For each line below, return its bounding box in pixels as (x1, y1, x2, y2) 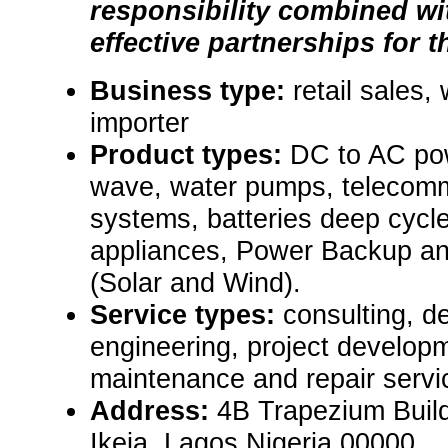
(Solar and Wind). (90, 267, 301, 299)
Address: (90, 395, 217, 427)
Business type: (90, 75, 293, 107)
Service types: (90, 299, 283, 331)
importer (90, 107, 189, 139)
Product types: (90, 139, 290, 171)
